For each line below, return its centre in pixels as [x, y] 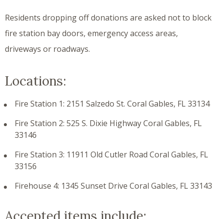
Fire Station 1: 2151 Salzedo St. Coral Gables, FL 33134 [112, 103]
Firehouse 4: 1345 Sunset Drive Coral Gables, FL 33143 [113, 186]
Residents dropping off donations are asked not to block [108, 17]
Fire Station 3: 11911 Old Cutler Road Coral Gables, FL [111, 154]
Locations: [35, 81]
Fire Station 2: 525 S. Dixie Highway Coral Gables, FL [108, 123]
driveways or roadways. [47, 49]
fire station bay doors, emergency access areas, [91, 33]
